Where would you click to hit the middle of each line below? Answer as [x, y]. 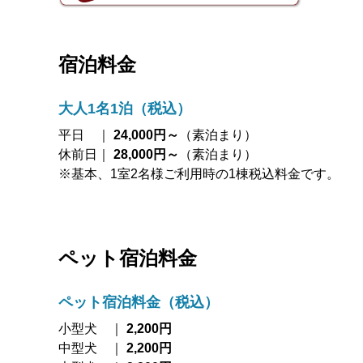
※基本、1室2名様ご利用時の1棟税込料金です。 [199, 173]
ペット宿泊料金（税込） [139, 303]
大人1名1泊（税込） [125, 108]
